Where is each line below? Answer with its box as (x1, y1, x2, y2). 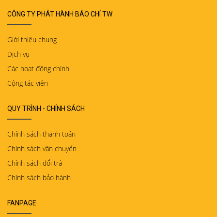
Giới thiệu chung (7, 34, 57, 44)
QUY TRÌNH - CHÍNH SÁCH (7, 104, 85, 112)
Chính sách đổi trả (7, 158, 62, 168)
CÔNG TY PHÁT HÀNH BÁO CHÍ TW (7, 10, 112, 18)
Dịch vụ (7, 49, 30, 59)
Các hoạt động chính (7, 63, 69, 73)
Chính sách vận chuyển (7, 143, 77, 153)
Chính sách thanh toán (7, 129, 76, 139)
